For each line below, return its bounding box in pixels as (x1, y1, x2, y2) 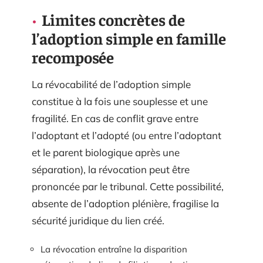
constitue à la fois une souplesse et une (32, 95, 208, 107)
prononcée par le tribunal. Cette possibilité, (32, 180, 224, 193)
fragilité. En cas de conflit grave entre (32, 112, 198, 124)
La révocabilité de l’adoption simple (32, 77, 191, 90)
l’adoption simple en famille (32, 28, 226, 48)
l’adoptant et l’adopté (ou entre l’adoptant (32, 129, 221, 141)
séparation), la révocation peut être (32, 163, 190, 176)
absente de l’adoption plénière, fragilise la (32, 197, 219, 210)
